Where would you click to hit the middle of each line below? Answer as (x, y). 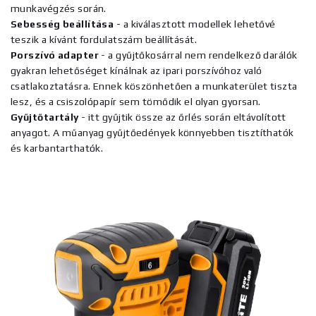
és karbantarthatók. (57, 148)
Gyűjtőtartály (45, 117)
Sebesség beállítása (62, 24)
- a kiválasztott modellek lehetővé (195, 24)
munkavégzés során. (59, 8)
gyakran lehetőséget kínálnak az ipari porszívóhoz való (136, 71)
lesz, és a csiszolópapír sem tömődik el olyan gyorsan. (136, 102)
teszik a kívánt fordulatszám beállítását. (104, 39)
